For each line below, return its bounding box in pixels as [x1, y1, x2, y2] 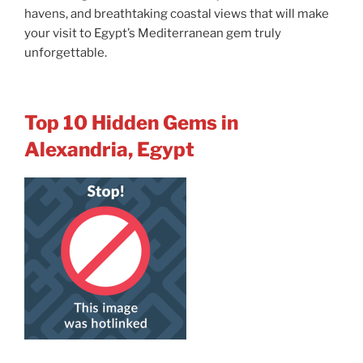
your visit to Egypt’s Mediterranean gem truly [24, 25, 281, 41]
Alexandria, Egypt [24, 138, 194, 162]
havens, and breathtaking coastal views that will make [24, 6, 329, 21]
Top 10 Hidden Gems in [24, 111, 238, 135]
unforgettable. [24, 45, 107, 60]
